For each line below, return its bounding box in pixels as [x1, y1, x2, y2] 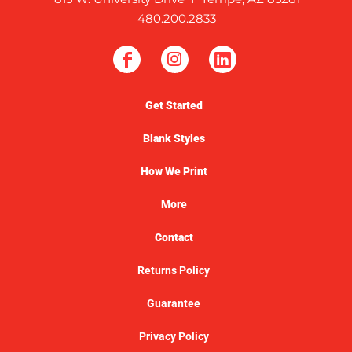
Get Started [145, 98, 203, 112]
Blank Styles [142, 131, 205, 145]
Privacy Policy [138, 329, 209, 343]
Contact [154, 230, 193, 244]
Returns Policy [137, 263, 210, 277]
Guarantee [147, 296, 200, 310]
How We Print [140, 164, 207, 178]
